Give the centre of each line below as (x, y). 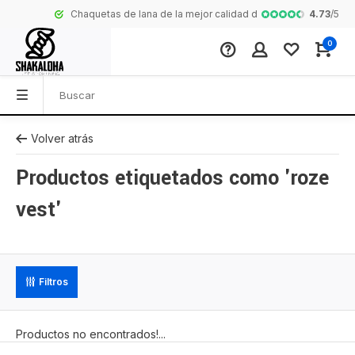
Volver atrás (62, 138)
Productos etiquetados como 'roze (172, 178)
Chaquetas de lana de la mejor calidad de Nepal (143, 14)
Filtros (53, 282)
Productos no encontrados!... (91, 334)
